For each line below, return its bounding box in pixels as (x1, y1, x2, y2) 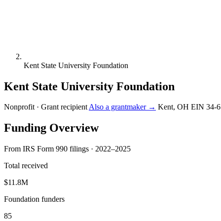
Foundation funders (4, 195, 65, 204)
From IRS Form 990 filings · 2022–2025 (4, 145, 131, 153)
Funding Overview (4, 121, 99, 135)
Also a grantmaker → (89, 103, 156, 111)
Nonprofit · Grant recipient (4, 103, 87, 111)
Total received (4, 161, 48, 170)
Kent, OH (158, 103, 189, 111)
